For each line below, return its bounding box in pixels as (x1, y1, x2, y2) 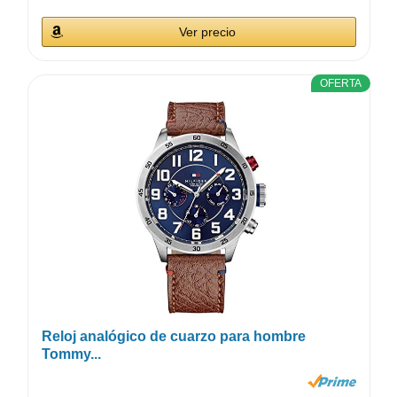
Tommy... (41, 346, 101, 362)
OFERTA (320, 76, 362, 90)
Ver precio (179, 24, 237, 39)
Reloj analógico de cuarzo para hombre (41, 328, 306, 344)
